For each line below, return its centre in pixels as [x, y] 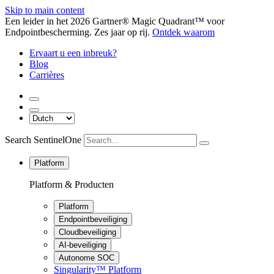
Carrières [47, 75]
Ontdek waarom [183, 32]
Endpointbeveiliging [93, 219]
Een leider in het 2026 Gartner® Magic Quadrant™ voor [115, 21]
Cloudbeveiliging [87, 232]
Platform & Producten [72, 184]
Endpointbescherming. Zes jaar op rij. [77, 32]
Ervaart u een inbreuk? [73, 53]
